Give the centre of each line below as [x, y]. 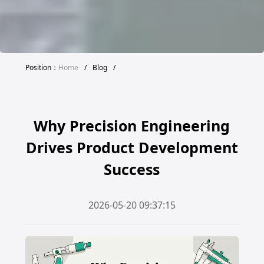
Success [132, 169]
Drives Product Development [132, 147]
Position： [42, 67]
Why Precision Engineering [132, 125]
